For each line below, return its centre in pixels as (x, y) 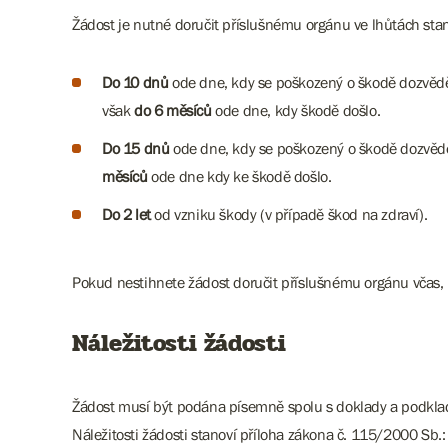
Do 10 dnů (135, 82)
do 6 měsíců (173, 110)
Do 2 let (126, 214)
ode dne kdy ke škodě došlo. (239, 176)
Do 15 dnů (136, 148)
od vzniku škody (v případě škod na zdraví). (289, 214)
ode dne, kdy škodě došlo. (296, 110)
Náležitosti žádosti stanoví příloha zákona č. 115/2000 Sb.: (259, 434)
